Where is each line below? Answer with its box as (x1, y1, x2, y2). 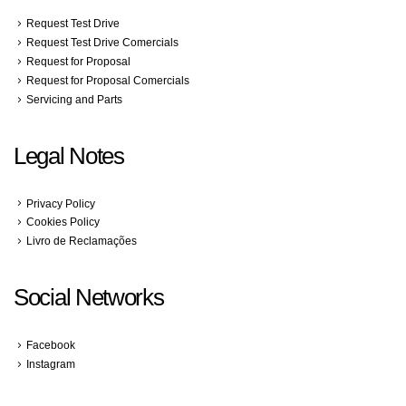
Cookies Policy (26, 216, 100, 228)
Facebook (26, 339, 75, 352)
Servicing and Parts (26, 92, 122, 105)
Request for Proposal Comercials (26, 73, 189, 86)
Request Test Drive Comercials (26, 35, 179, 48)
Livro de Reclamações (26, 235, 137, 247)
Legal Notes (14, 141, 124, 169)
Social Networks (14, 284, 164, 312)
